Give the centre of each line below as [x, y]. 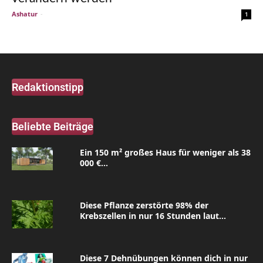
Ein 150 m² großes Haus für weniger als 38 [165, 152]
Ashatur [25, 14]
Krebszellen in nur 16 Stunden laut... [153, 216]
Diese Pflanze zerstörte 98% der [144, 205]
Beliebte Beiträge [53, 127]
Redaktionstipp [48, 87]
